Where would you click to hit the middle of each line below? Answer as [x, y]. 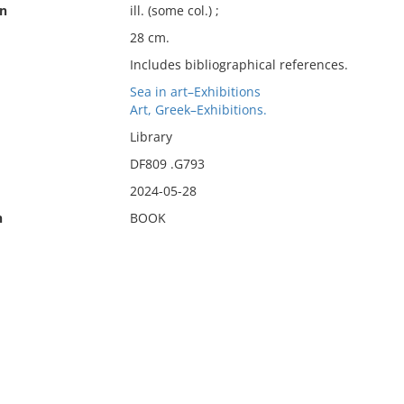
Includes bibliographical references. [239, 64]
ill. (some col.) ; [174, 10]
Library [151, 137]
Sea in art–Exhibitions [195, 92]
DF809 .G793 [167, 164]
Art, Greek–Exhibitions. [198, 110]
